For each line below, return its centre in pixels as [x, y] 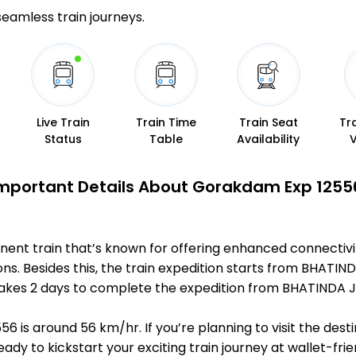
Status [63, 139]
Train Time [166, 122]
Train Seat [268, 122]
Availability [269, 139]
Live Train [63, 122]
